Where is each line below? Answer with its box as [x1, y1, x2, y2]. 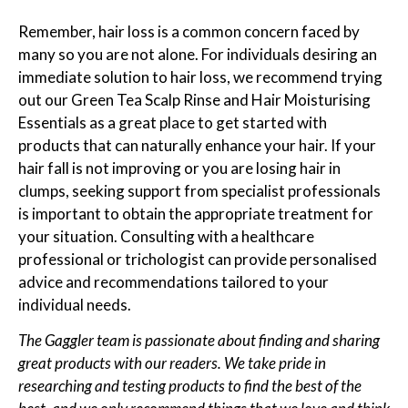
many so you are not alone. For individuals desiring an [18, 44, 377, 64]
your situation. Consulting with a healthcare [18, 226, 314, 246]
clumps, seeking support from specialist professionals [18, 180, 381, 200]
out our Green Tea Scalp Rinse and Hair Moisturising [18, 89, 371, 109]
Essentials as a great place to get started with [18, 112, 327, 132]
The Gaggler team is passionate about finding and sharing [18, 331, 380, 351]
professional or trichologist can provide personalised [18, 249, 377, 269]
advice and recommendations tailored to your [18, 271, 329, 291]
